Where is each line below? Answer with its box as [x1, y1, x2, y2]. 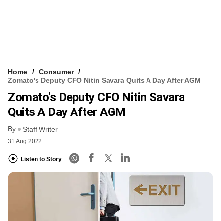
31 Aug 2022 [8, 138, 42, 145]
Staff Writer [23, 125, 58, 134]
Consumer [39, 67, 74, 75]
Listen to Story [21, 155, 62, 163]
